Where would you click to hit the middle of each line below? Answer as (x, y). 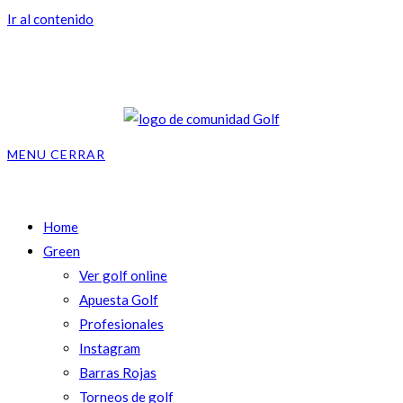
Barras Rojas (118, 372)
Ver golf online (123, 275)
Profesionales (121, 324)
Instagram (110, 348)
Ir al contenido (50, 19)
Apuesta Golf (119, 300)
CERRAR (78, 154)
